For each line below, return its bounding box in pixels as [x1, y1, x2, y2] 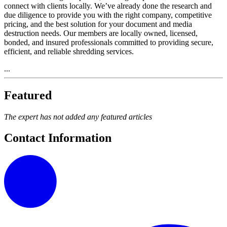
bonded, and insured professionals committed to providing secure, [4, 37, 213, 47]
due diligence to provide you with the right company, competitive [4, 10, 212, 19]
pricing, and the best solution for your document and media [4, 19, 192, 28]
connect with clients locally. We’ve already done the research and [4, 1, 212, 10]
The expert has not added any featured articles [4, 112, 152, 121]
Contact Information [4, 131, 111, 145]
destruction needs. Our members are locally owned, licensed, [4, 28, 198, 37]
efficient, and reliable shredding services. [4, 47, 134, 56]
